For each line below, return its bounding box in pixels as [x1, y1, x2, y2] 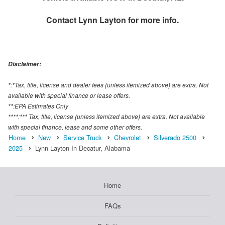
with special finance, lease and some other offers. [8, 122, 142, 131]
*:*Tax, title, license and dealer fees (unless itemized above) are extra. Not [8, 80, 208, 89]
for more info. [126, 14, 179, 26]
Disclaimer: [8, 59, 41, 68]
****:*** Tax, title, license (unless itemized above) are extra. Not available [8, 111, 205, 121]
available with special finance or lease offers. [8, 90, 130, 99]
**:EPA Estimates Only [8, 101, 68, 110]
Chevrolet [114, 132, 141, 142]
